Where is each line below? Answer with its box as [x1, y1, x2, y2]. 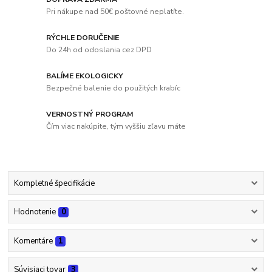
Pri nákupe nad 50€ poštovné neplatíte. [46, 7, 185, 17]
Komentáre [13, 235, 53, 246]
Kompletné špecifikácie [13, 178, 95, 189]
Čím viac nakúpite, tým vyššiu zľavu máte [46, 121, 186, 131]
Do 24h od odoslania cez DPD [46, 44, 152, 55]
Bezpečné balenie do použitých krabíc [46, 83, 181, 93]
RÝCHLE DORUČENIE [46, 33, 120, 43]
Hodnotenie [13, 206, 56, 218]
